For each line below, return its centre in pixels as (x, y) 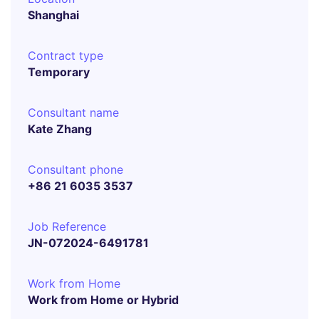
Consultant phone (75, 169)
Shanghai (53, 15)
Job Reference (67, 226)
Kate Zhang (60, 129)
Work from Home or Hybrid (103, 300)
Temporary (59, 72)
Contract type (66, 56)
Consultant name (73, 113)
